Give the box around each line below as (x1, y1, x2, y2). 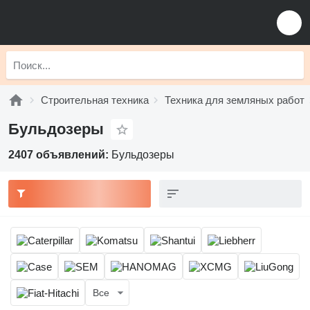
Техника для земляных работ (165, 94, 304, 106)
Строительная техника (41, 94, 149, 106)
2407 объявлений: (8, 149, 111, 161)
